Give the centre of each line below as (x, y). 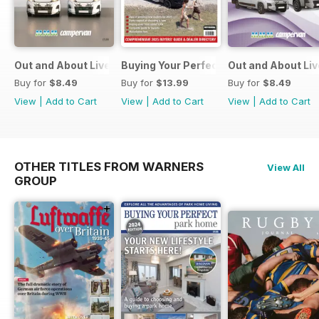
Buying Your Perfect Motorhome (203, 66)
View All (286, 168)
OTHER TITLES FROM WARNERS (109, 167)
